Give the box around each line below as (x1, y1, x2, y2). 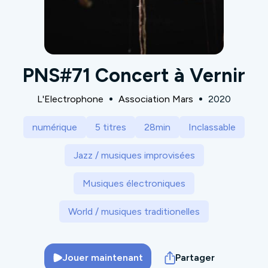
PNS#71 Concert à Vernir (23, 63, 245, 87)
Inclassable (188, 121, 236, 133)
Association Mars (118, 93, 193, 105)
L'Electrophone (37, 93, 103, 105)
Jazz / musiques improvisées (73, 149, 195, 161)
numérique (32, 121, 77, 133)
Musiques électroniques (83, 177, 185, 189)
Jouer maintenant (62, 252, 143, 264)
